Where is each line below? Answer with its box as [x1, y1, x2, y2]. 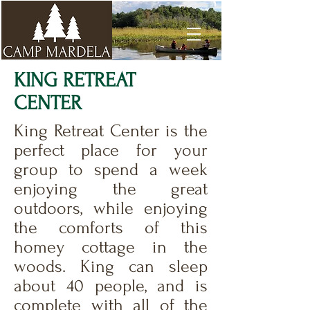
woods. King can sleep [14, 257, 208, 276]
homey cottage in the [14, 237, 208, 257]
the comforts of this [14, 218, 208, 237]
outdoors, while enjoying [14, 199, 208, 218]
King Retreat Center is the [14, 121, 208, 140]
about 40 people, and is [14, 276, 208, 295]
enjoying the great [14, 179, 208, 199]
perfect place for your [14, 140, 208, 160]
